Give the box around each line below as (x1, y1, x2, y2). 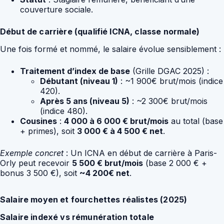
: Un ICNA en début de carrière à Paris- (63, 147, 217, 158)
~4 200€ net (79, 167, 129, 178)
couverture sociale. (20, 4, 93, 14)
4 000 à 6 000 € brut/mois (64, 115, 168, 126)
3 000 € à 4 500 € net (77, 125, 163, 136)
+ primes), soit (20, 125, 77, 136)
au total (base (168, 115, 223, 126)
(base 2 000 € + (143, 157, 207, 168)
